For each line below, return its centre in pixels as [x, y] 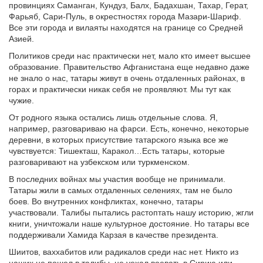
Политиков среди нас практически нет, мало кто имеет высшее [130, 55]
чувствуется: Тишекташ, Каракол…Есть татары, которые [117, 151]
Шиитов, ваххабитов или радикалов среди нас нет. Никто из [124, 252]
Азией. [21, 38]
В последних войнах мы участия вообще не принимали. [117, 179]
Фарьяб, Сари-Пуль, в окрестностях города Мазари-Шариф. [125, 16]
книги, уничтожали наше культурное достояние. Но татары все [129, 223]
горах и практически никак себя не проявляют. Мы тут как [120, 89]
